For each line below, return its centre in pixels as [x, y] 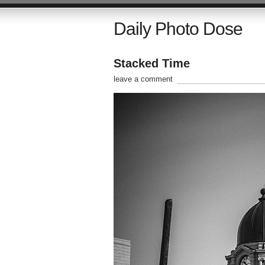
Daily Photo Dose [178, 29]
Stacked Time [151, 63]
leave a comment [143, 79]
